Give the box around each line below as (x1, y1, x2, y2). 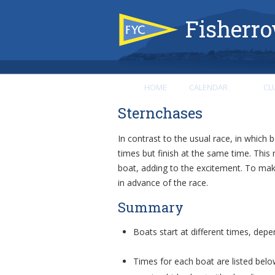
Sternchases (118, 103, 206, 123)
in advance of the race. (118, 177, 208, 188)
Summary (118, 198, 184, 216)
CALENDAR (189, 82, 228, 93)
